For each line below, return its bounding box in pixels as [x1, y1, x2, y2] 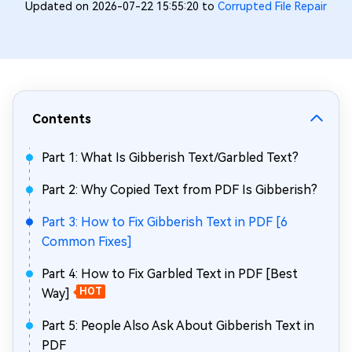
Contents [32, 112, 91, 126]
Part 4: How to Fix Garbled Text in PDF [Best [42, 266, 298, 281]
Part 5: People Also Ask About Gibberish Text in [42, 318, 314, 333]
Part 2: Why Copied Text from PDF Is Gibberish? [42, 182, 317, 197]
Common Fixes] [42, 234, 132, 249]
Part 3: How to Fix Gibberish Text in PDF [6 [42, 214, 288, 229]
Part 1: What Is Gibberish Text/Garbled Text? [42, 150, 299, 165]
